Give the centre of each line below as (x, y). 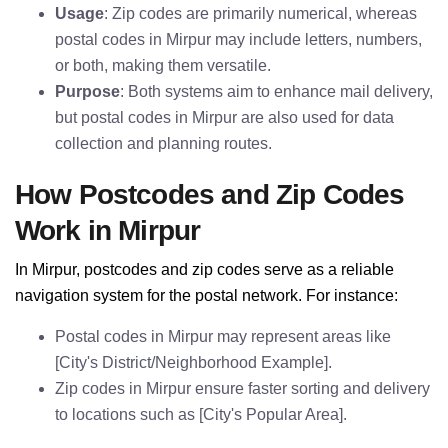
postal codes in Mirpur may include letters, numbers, (238, 39)
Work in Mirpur (108, 230)
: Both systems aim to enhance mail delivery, (276, 91)
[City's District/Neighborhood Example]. (193, 362)
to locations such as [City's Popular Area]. (201, 414)
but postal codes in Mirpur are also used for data (224, 117)
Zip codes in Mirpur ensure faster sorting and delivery (242, 388)
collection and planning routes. (163, 143)
